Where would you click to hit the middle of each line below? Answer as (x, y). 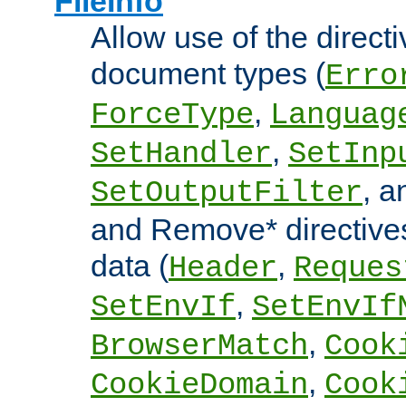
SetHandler (181, 155)
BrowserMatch (199, 347)
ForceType (172, 116)
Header (223, 269)
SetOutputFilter (227, 193)
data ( (130, 266)
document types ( (208, 74)
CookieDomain (199, 386)
